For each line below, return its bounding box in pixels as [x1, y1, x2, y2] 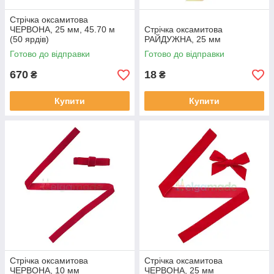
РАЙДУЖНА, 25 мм [144, 34, 221, 45]
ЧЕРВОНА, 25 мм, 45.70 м [10, 24, 115, 35]
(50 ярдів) [10, 34, 49, 45]
